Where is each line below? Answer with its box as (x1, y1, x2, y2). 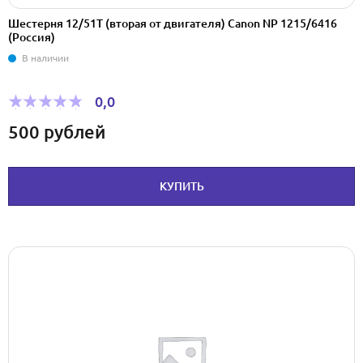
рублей (44, 121, 105, 142)
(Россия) (8, 31, 55, 45)
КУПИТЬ (159, 179, 204, 193)
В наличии (22, 53, 69, 64)
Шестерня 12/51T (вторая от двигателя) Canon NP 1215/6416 (8, 17, 337, 31)
